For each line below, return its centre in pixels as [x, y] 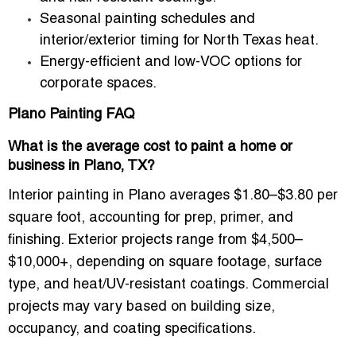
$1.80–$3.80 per [286, 196]
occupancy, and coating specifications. [132, 330]
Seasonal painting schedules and [147, 20]
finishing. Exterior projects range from [130, 241]
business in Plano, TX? [81, 167]
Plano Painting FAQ [71, 115]
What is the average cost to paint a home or [150, 148]
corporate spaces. [98, 84]
